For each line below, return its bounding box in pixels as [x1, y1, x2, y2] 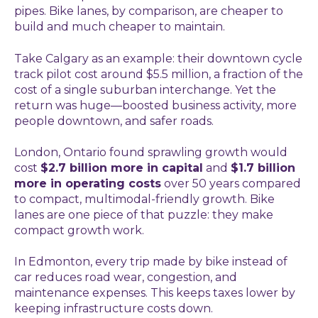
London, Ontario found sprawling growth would [14, 145, 287, 159]
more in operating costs [14, 176, 161, 190]
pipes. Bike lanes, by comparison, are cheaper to [14, 4, 283, 18]
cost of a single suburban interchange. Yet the [14, 82, 276, 97]
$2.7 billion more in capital [40, 160, 203, 175]
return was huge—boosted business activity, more [14, 98, 297, 112]
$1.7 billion [231, 160, 295, 175]
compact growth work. [14, 223, 144, 237]
